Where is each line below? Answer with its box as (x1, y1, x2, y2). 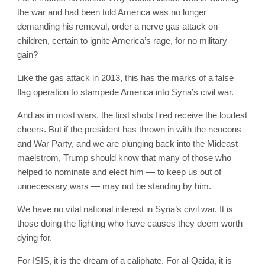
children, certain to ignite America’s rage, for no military (17, 35, 227, 46)
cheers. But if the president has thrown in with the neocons (17, 124, 241, 135)
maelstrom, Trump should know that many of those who (17, 153, 231, 163)
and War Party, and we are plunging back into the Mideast (17, 138, 238, 149)
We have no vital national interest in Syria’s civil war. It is (17, 204, 233, 215)
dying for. (17, 232, 52, 243)
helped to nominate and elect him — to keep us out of (17, 167, 221, 177)
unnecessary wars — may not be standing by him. (17, 181, 211, 192)
